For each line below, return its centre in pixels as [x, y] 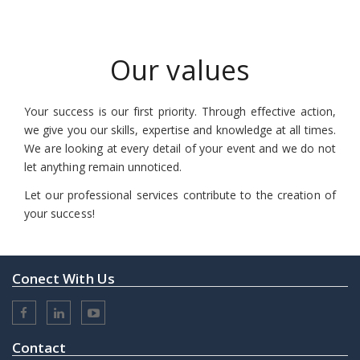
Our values [180, 70]
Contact [39, 348]
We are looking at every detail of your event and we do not [180, 149]
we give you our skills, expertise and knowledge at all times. [180, 130]
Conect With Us [63, 279]
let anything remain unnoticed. [103, 167]
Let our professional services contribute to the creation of [180, 194]
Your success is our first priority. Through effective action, [180, 112]
